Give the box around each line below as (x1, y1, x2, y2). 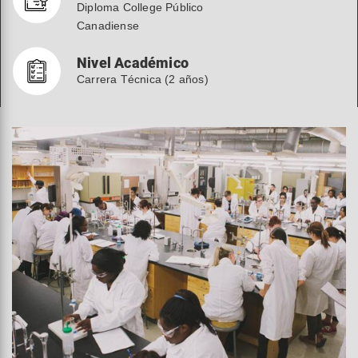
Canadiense (77, 19, 139, 32)
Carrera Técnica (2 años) (77, 73, 209, 86)
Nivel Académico (77, 54, 189, 71)
